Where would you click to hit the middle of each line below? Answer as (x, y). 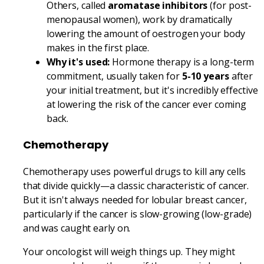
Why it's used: (78, 62)
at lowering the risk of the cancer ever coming (146, 104)
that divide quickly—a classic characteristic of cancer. (136, 185)
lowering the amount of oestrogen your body (146, 33)
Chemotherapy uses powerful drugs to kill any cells (134, 171)
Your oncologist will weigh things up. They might (129, 251)
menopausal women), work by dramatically (139, 19)
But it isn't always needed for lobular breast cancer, (135, 199)
